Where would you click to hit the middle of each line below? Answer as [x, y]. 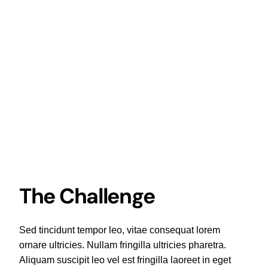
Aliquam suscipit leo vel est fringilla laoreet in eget [125, 260]
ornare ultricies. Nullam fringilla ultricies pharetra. [122, 245]
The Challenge [87, 196]
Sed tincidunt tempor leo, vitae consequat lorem [119, 230]
